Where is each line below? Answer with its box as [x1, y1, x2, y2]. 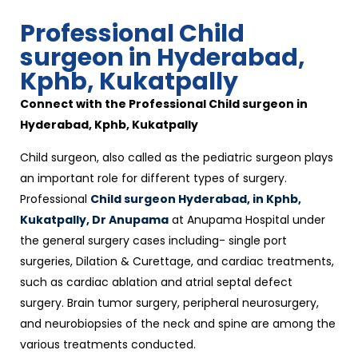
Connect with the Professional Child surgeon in [20, 96, 308, 112]
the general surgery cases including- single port [20, 233, 287, 249]
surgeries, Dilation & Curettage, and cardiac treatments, [20, 253, 334, 269]
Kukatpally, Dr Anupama [20, 212, 169, 228]
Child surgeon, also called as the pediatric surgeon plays [20, 149, 333, 165]
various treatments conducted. [20, 336, 196, 352]
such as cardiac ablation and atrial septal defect [20, 274, 292, 290]
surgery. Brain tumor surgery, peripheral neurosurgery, [20, 295, 319, 311]
